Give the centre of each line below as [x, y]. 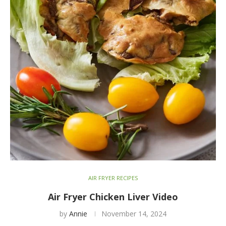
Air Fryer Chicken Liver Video [113, 196]
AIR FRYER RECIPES [113, 178]
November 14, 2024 [134, 213]
